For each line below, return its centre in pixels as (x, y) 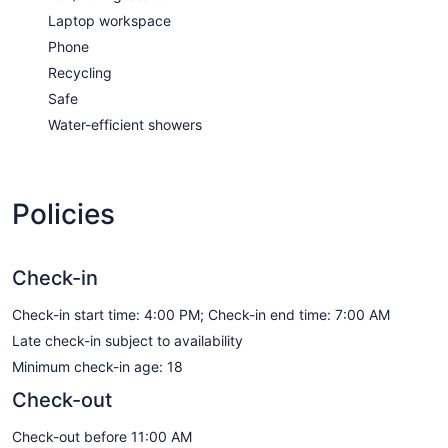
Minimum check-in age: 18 (97, 367)
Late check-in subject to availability (127, 341)
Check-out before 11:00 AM (102, 437)
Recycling (80, 73)
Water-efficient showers (125, 125)
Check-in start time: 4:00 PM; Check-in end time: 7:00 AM (201, 315)
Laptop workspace (109, 21)
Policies (63, 214)
